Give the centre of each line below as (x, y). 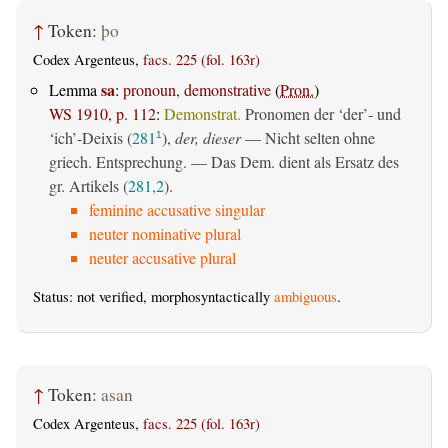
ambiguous (305, 297)
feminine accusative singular (177, 210)
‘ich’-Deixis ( (90, 138)
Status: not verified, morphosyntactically (153, 297)
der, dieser (208, 138)
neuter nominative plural (165, 234)
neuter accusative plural (162, 258)
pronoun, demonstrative (197, 90)
